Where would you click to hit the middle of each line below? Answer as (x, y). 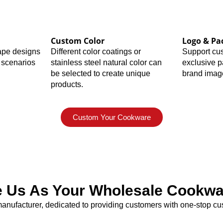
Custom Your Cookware (111, 117)
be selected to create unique (100, 73)
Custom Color (77, 41)
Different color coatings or (96, 51)
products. (67, 84)
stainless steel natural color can (106, 62)
